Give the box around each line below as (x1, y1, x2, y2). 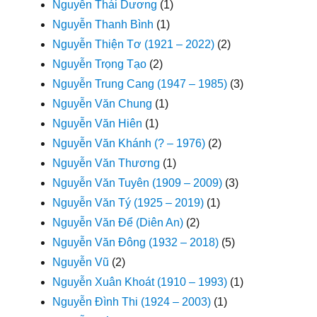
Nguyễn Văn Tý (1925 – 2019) (52, 196, 204, 209)
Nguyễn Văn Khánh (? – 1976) (52, 137, 206, 149)
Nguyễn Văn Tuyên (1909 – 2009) (52, 176, 223, 189)
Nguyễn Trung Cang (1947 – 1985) (52, 77, 228, 90)
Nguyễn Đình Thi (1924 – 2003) (52, 295, 212, 308)
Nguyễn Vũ (52, 255, 110, 268)
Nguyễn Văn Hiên (52, 117, 143, 129)
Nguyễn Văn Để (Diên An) (52, 216, 184, 229)
